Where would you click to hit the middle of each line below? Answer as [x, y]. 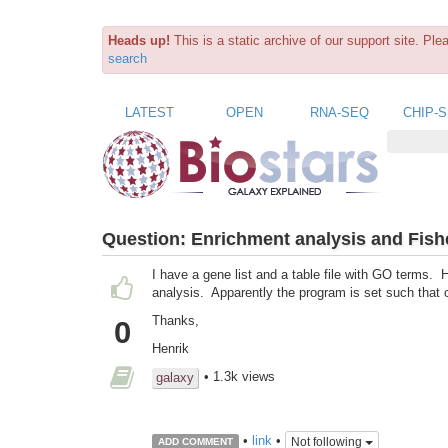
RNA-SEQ [339, 112]
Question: [146, 238]
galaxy [175, 378]
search [127, 58]
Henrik [170, 349]
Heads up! [139, 40]
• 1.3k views [239, 377]
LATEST [149, 112]
